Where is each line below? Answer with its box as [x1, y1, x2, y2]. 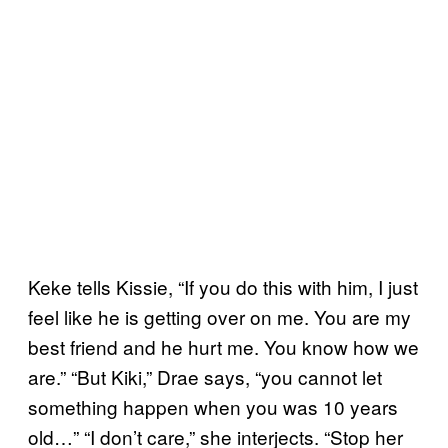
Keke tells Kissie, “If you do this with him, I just [28, 272, 418, 300]
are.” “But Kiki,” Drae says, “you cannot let [28, 362, 382, 390]
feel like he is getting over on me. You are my [28, 302, 411, 330]
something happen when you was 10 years [28, 392, 398, 420]
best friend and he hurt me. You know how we [28, 332, 419, 360]
